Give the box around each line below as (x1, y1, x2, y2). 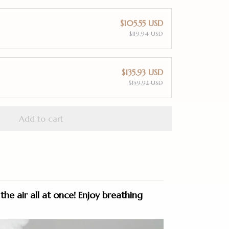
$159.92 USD (129, 79, 163, 87)
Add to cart (18, 113, 63, 124)
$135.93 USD (122, 67, 163, 78)
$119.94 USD (129, 30, 163, 38)
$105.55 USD (120, 18, 163, 29)
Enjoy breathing (78, 189, 143, 201)
